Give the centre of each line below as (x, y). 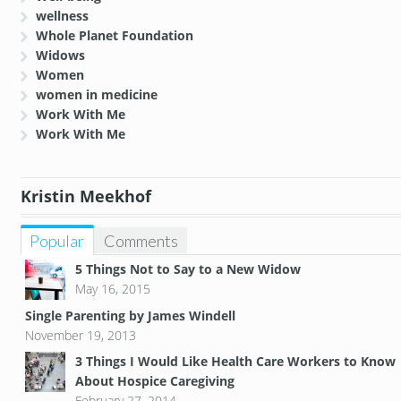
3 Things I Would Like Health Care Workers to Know (235, 362)
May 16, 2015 (112, 289)
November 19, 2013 (80, 336)
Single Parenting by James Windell (130, 316)
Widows (61, 55)
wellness (63, 16)
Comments (141, 241)
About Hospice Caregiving (154, 381)
